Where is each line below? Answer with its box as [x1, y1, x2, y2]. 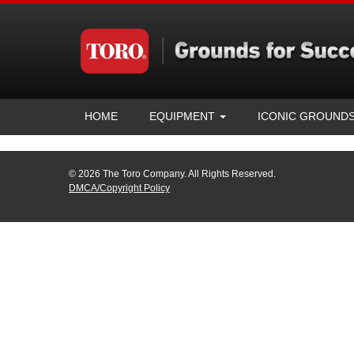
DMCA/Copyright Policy [69, 183, 170, 194]
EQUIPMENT [149, 110, 218, 122]
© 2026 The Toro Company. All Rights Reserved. [69, 168, 276, 179]
